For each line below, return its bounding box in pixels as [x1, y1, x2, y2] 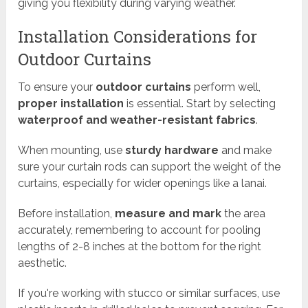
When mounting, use [18, 144, 126, 157]
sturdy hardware [125, 144, 219, 157]
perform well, [191, 80, 261, 94]
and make [219, 144, 272, 157]
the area [221, 207, 266, 221]
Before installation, [18, 207, 115, 221]
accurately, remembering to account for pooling [18, 223, 261, 237]
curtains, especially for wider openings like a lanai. [18, 177, 267, 190]
